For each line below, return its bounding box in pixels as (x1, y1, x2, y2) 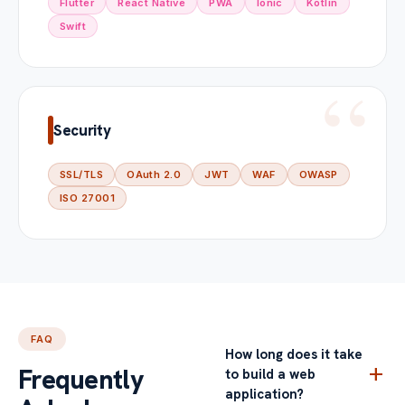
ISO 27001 (60, 192, 115, 204)
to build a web (225, 365, 316, 383)
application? (225, 385, 305, 403)
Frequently (18, 363, 145, 397)
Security (53, 119, 111, 140)
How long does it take (225, 345, 363, 363)
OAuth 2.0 (127, 168, 182, 181)
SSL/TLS (60, 168, 104, 181)
